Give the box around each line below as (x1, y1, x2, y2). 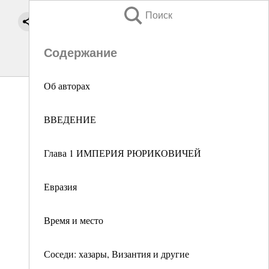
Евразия (44, 180, 77, 193)
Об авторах (44, 79, 90, 92)
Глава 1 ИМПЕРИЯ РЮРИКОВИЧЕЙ (44, 147, 201, 159)
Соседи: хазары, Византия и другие (44, 247, 189, 260)
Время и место (44, 214, 103, 226)
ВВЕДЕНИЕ (44, 113, 96, 125)
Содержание (44, 46, 117, 59)
